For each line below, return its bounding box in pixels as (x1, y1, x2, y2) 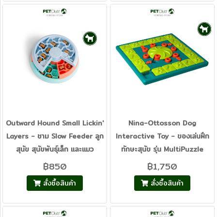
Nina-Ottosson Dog (128, 118, 196, 129)
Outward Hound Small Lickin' (6, 118, 104, 129)
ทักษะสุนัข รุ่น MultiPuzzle (121, 144, 203, 155)
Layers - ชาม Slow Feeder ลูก (6, 131, 104, 142)
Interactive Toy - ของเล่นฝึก (115, 131, 209, 142)
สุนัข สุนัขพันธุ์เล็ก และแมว (16, 144, 93, 155)
